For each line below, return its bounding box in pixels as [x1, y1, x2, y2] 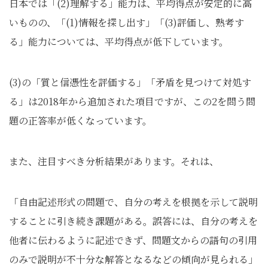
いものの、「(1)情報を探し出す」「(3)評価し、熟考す [9, 16, 244, 30]
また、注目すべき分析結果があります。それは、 [9, 154, 219, 169]
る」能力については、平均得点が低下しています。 [9, 35, 229, 49]
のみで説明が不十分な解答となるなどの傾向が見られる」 [9, 252, 258, 267]
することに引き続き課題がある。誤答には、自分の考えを [9, 214, 258, 229]
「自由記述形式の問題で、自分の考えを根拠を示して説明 [9, 195, 258, 209]
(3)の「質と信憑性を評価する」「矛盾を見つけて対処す [9, 75, 251, 90]
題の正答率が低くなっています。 [9, 114, 152, 128]
